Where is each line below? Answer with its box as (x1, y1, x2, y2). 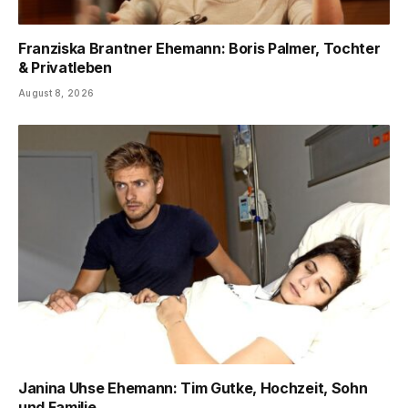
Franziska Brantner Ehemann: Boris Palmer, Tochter (18, 38, 381, 57)
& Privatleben (18, 57, 112, 76)
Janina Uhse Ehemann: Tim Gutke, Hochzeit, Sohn (18, 379, 368, 398)
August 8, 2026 (18, 87, 95, 98)
